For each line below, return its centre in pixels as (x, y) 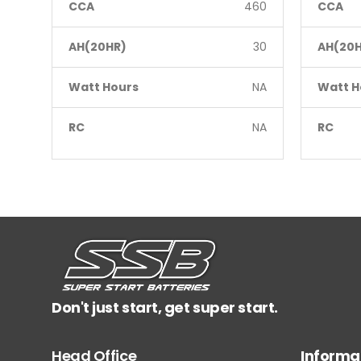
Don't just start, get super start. (165, 307)
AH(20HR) (98, 47)
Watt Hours (104, 87)
